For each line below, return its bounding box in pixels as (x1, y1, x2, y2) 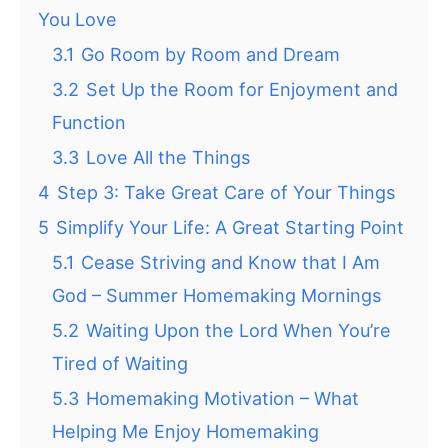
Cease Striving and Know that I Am (81, 252, 380, 274)
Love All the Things (86, 147, 250, 169)
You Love (38, 9, 117, 31)
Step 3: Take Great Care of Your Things (57, 182, 395, 204)
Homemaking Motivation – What (86, 388, 359, 410)
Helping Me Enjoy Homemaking (52, 421, 319, 443)
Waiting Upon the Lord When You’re (86, 320, 391, 342)
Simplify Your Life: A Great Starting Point (56, 217, 404, 239)
